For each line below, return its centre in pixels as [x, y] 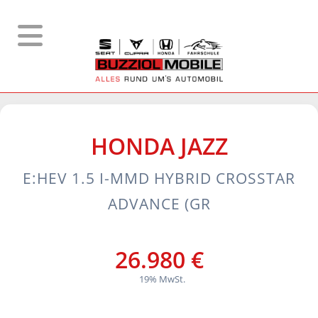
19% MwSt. [162, 279]
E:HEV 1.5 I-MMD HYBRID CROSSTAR [159, 178]
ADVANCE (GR [159, 204]
